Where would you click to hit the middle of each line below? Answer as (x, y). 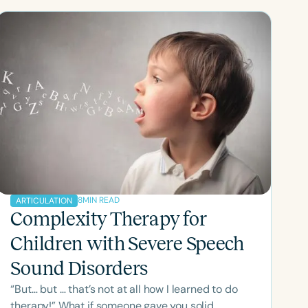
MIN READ (101, 200)
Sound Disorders (79, 268)
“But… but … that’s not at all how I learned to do (124, 289)
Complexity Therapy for (109, 219)
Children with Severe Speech (127, 243)
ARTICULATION (44, 200)
